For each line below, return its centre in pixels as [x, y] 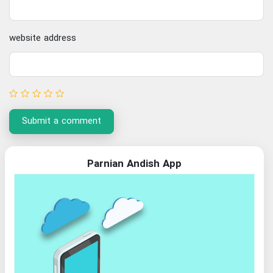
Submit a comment [62, 121]
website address [43, 38]
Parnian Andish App [134, 164]
